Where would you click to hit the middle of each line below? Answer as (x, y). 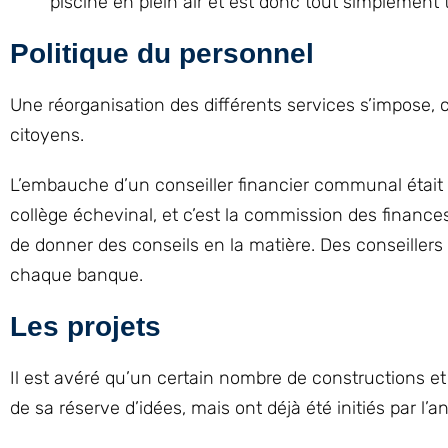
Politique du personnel (162, 53)
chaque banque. (76, 275)
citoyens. (47, 135)
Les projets (85, 326)
